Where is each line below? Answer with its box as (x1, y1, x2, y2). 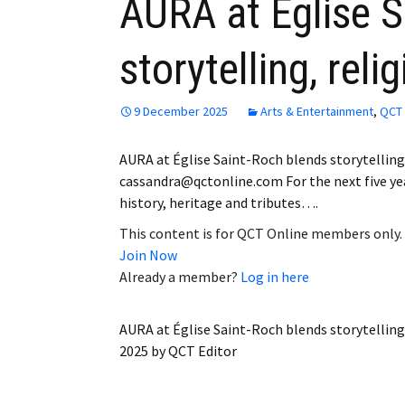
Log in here (240, 268, 309, 287)
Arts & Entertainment (260, 103, 373, 120)
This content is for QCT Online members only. (119, 224, 402, 243)
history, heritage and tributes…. (119, 193, 318, 212)
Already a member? (119, 268, 240, 287)
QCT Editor (168, 342, 237, 361)
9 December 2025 (134, 103, 228, 120)
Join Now (119, 246, 177, 265)
